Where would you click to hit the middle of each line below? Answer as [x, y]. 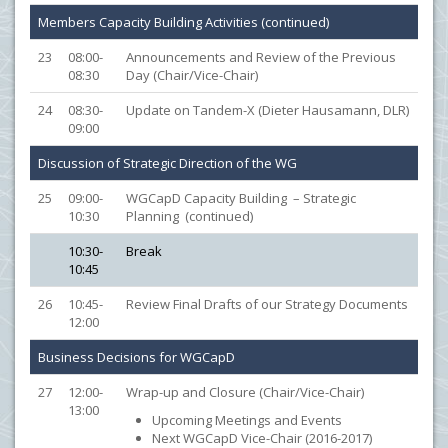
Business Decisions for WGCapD [136, 357]
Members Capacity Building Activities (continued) [183, 22]
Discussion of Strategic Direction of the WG [167, 163]
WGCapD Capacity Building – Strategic [241, 198]
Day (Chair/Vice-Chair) [192, 75]
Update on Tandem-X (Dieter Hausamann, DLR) [267, 110]
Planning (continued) [189, 216]
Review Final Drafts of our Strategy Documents [267, 304]
